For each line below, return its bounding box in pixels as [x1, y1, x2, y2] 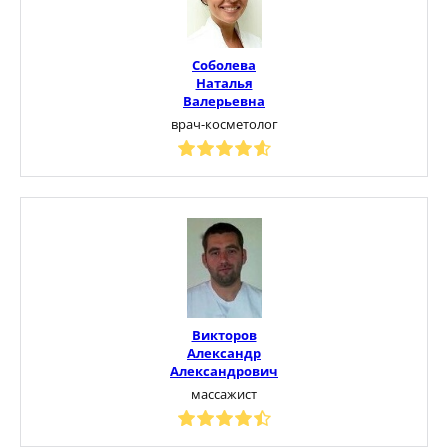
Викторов [191, 325, 257, 344]
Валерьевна [183, 91, 265, 110]
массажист [191, 384, 257, 403]
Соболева [192, 55, 256, 74]
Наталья [195, 73, 253, 92]
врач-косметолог [170, 114, 278, 133]
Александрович [170, 361, 278, 380]
